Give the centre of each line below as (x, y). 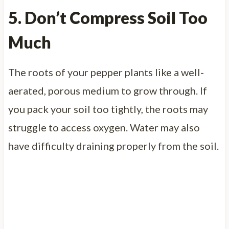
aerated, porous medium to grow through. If (107, 90)
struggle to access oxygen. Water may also (104, 127)
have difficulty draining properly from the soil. (113, 145)
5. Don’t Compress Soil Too (108, 17)
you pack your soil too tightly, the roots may (108, 109)
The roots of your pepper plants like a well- (106, 72)
